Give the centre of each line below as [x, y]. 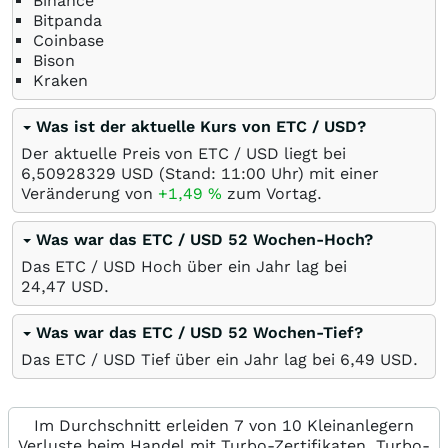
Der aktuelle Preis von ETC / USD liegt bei [183, 153]
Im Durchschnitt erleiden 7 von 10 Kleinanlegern [224, 425]
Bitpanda [67, 20]
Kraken [60, 80]
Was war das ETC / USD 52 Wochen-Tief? [199, 332]
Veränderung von [89, 193]
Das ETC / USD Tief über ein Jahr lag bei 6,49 [198, 359]
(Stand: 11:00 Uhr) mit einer [266, 173]
